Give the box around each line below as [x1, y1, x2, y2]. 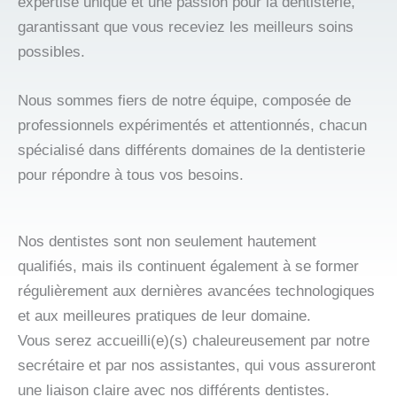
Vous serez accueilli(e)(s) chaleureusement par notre [18, 332, 370, 350]
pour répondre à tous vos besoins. [18, 167, 244, 184]
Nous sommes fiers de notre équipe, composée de [18, 92, 351, 110]
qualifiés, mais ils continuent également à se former [18, 258, 359, 276]
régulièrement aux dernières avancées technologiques [18, 283, 375, 300]
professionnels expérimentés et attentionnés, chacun [18, 117, 367, 135]
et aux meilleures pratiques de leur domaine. [18, 307, 311, 325]
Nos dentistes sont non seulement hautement [18, 233, 316, 251]
